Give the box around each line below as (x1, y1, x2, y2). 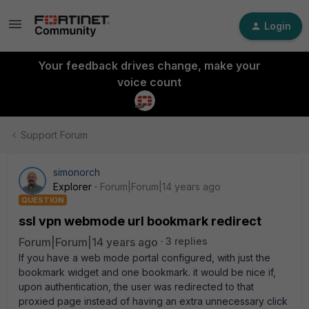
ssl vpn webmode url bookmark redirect (19, 214, 261, 228)
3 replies (166, 235, 208, 247)
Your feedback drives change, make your (37, 59, 261, 72)
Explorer (53, 181, 92, 192)
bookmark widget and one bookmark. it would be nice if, (19, 266, 276, 278)
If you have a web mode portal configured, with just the (19, 252, 270, 263)
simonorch (53, 166, 100, 178)
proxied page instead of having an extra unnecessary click (19, 295, 288, 307)
